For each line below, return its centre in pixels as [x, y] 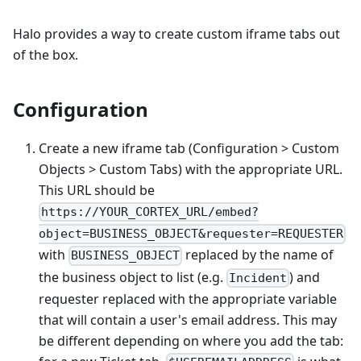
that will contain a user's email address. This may [188, 320]
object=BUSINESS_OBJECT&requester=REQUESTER [191, 234]
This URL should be [97, 191]
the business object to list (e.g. [133, 277]
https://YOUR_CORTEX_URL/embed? [150, 212]
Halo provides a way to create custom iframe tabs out [176, 34]
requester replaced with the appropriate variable [188, 299]
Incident [258, 278]
